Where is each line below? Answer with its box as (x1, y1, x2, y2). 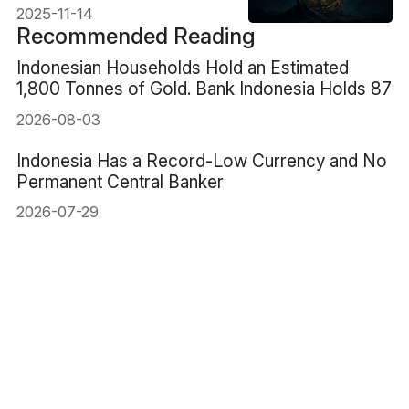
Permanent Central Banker (16, 170, 224, 193)
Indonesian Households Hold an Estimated (16, 56, 349, 79)
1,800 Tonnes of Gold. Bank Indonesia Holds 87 (16, 77, 392, 100)
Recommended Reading (16, 22, 256, 49)
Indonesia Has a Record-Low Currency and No (16, 149, 387, 172)
